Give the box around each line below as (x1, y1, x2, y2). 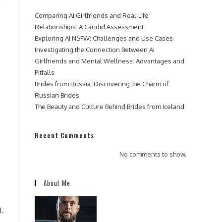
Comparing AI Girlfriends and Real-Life (35, 11, 149, 19)
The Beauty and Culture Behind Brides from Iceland (35, 103, 184, 111)
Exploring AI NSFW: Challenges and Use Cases (35, 34, 173, 42)
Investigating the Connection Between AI (35, 46, 155, 54)
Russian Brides (35, 91, 79, 99)
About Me (44, 178, 70, 188)
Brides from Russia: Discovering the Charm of (35, 80, 168, 88)
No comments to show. (119, 150, 186, 158)
